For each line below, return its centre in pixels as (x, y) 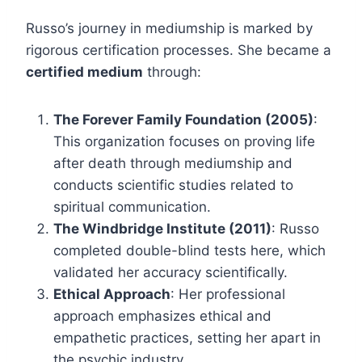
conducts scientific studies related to (173, 185)
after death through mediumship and (173, 164)
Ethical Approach (112, 295)
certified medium (84, 72)
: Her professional (228, 295)
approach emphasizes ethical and (162, 316)
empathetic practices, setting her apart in (187, 338)
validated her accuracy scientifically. (170, 273)
